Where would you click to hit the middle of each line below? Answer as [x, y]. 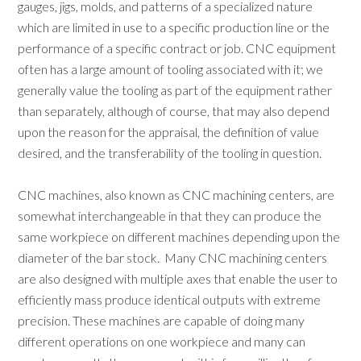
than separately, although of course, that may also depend [174, 111]
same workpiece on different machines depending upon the [179, 237]
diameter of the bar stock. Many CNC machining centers [173, 257]
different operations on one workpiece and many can [162, 341]
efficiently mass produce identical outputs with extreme [170, 299]
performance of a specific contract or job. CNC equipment [177, 48]
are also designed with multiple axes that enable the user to [178, 278]
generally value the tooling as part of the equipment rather [175, 90]
